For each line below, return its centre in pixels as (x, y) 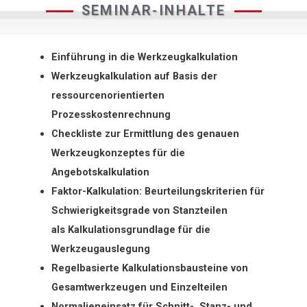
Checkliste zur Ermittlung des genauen (146, 134)
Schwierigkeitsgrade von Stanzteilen (140, 211)
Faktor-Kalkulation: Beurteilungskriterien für (158, 192)
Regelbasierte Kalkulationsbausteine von (150, 268)
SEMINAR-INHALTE (153, 11)
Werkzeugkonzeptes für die (119, 153)
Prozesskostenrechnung (111, 115)
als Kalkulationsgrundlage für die (131, 230)
